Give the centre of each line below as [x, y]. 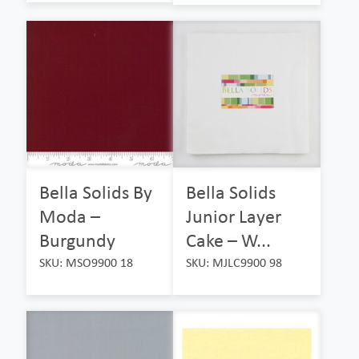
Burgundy [77, 240]
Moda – [70, 216]
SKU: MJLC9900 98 [234, 263]
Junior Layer [234, 216]
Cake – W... [229, 240]
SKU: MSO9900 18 [86, 263]
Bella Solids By [96, 192]
